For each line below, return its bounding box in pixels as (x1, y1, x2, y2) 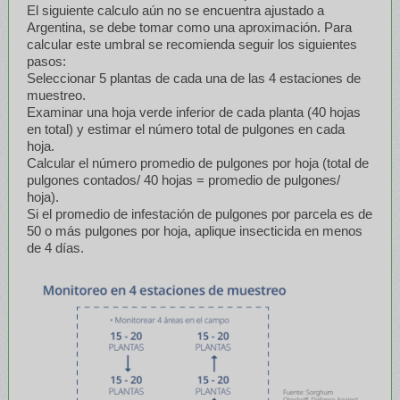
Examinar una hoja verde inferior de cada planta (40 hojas (26, 104, 361, 120)
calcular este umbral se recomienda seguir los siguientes (26, 36, 357, 52)
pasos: (26, 53, 66, 69)
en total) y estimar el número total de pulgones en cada (26, 121, 345, 137)
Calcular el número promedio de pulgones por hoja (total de (26, 154, 369, 171)
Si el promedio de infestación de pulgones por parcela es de (26, 205, 372, 221)
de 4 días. (26, 239, 84, 255)
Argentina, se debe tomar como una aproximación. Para (26, 19, 352, 35)
